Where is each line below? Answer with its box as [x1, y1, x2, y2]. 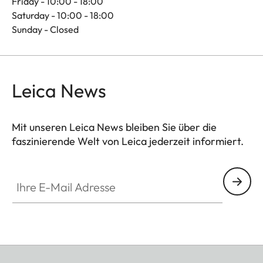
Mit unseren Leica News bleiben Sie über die [12, 120, 217, 134]
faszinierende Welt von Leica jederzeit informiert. [12, 134, 244, 149]
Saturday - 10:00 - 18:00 [12, 9, 114, 22]
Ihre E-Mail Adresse [11, 168, 92, 180]
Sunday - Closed [12, 23, 79, 36]
